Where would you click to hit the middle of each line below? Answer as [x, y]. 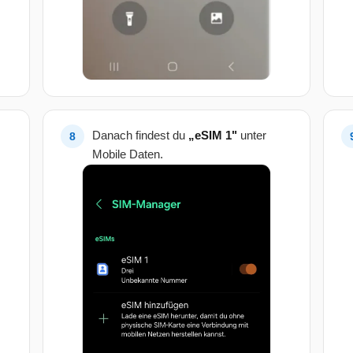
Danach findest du [140, 136]
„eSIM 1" [213, 136]
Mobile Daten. [128, 154]
